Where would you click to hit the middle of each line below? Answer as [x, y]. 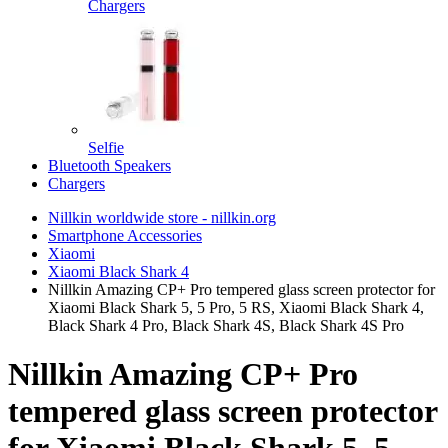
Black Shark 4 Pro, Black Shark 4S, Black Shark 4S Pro [226, 325]
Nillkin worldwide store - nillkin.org [162, 217]
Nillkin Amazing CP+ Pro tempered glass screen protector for [241, 289]
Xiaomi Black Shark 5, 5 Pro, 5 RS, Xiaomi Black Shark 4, [236, 307]
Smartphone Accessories [125, 235]
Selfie [106, 147]
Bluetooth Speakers [109, 165]
